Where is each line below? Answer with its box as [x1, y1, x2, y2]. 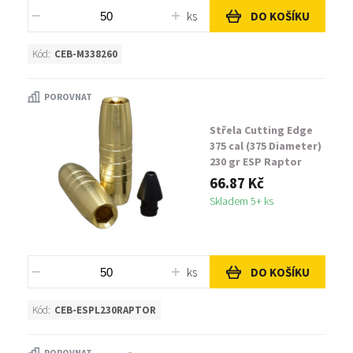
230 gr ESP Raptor [210, 154, 302, 169]
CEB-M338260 [54, 47, 117, 61]
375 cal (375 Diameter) [210, 139, 321, 153]
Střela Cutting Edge [210, 123, 313, 137]
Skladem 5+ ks [210, 194, 273, 208]
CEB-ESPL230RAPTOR [54, 303, 156, 317]
